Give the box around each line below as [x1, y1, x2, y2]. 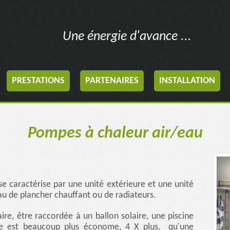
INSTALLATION [159, 76, 215, 85]
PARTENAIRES [85, 76, 139, 85]
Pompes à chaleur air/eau [27, 125, 203, 142]
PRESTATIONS [11, 76, 65, 85]
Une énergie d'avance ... [62, 29, 191, 44]
